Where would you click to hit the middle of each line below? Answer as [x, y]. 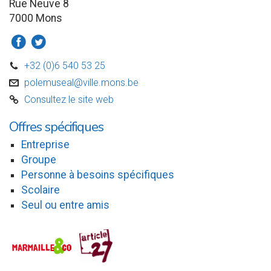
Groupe [39, 160]
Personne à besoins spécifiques [98, 175]
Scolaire [41, 190]
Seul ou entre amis [65, 205]
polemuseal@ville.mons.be [81, 83]
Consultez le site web [69, 100]
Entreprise [45, 145]
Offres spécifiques [56, 127]
